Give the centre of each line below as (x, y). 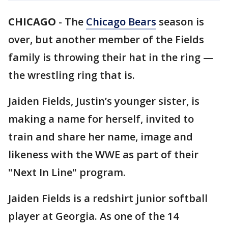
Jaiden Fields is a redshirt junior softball (108, 198)
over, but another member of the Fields (106, 39)
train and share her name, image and (101, 137)
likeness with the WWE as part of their (103, 154)
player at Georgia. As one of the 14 (93, 216)
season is (180, 22)
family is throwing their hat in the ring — (111, 57)
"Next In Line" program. (67, 172)
